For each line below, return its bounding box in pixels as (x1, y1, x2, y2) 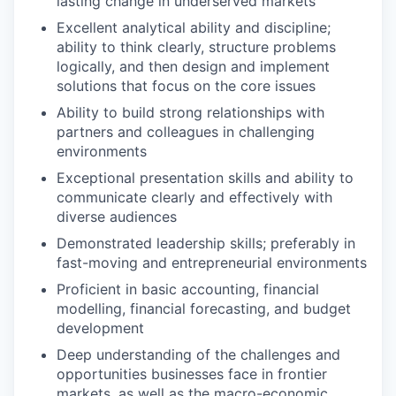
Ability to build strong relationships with (57, 103, 324, 121)
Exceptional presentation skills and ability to (57, 169, 354, 187)
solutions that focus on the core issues (57, 77, 316, 95)
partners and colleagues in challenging (57, 123, 315, 141)
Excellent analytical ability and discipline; (57, 19, 331, 36)
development (57, 319, 144, 337)
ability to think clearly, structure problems (57, 38, 336, 56)
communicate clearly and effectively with (57, 188, 332, 206)
